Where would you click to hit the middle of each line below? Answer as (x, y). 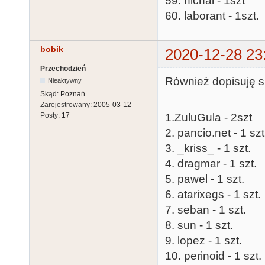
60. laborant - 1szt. (212, 15)
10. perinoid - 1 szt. (213, 256)
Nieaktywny (65, 81)
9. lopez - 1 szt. (203, 240)
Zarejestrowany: (67, 105)
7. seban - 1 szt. (206, 209)
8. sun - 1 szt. (199, 225)
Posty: (51, 116)
